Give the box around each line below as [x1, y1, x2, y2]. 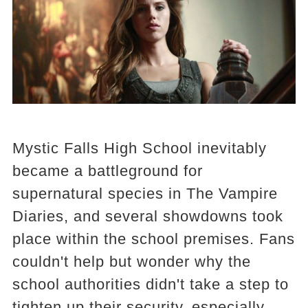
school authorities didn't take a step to [12, 276, 289, 294]
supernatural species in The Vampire [12, 185, 278, 203]
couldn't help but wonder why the [12, 253, 251, 271]
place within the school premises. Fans [12, 230, 295, 248]
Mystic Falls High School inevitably [12, 140, 267, 157]
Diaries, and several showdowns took [12, 208, 283, 225]
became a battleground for [12, 162, 203, 180]
